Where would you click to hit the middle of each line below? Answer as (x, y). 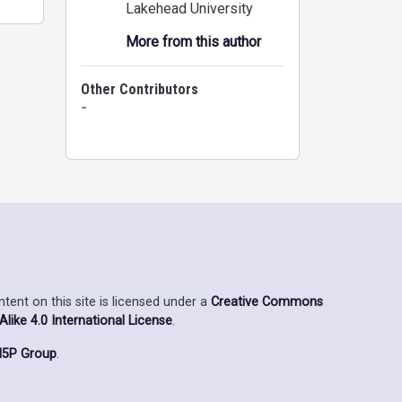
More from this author (193, 42)
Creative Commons (267, 301)
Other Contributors (140, 89)
